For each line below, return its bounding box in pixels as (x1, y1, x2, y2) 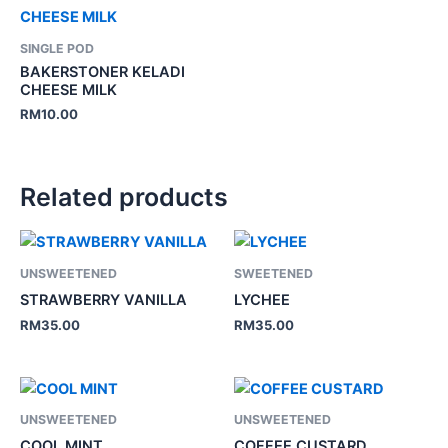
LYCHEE (234, 291, 290, 310)
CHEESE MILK (20, 81, 117, 100)
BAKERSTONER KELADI (20, 63, 185, 82)
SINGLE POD (20, 40, 94, 56)
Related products (20, 181, 228, 212)
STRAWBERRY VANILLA (20, 291, 187, 310)
